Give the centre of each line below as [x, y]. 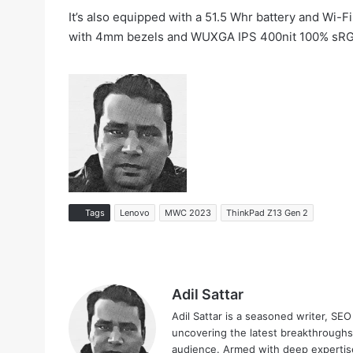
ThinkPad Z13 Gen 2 [267, 212]
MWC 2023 [188, 212]
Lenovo [135, 212]
